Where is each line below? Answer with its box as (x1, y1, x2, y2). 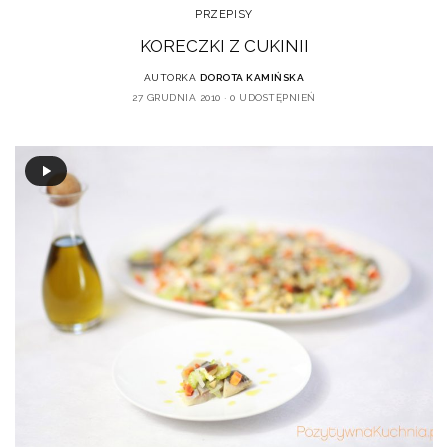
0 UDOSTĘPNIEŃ (230, 92, 316, 104)
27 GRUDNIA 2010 (132, 92, 221, 104)
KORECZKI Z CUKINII (139, 36, 309, 57)
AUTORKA (143, 72, 197, 84)
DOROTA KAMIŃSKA (199, 72, 305, 84)
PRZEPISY (195, 8, 253, 22)
